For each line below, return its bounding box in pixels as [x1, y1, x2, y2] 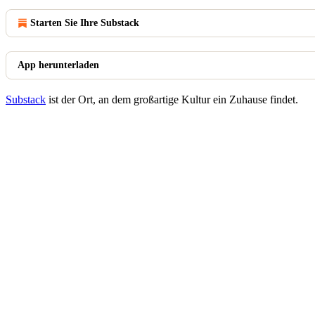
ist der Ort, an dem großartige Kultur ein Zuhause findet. [46, 94, 298, 105]
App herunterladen [18, 60, 99, 70]
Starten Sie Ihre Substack [30, 18, 139, 28]
